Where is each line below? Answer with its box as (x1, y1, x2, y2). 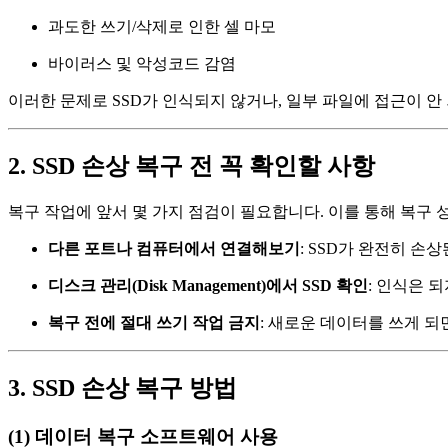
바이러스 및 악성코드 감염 (48, 55, 236, 73)
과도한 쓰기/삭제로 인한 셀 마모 (48, 18, 276, 36)
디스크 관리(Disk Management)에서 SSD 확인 (48, 277, 368, 295)
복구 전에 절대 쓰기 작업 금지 (48, 314, 260, 332)
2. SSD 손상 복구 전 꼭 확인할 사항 (8, 153, 375, 180)
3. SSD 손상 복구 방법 (8, 374, 237, 401)
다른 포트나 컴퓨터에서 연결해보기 (48, 240, 300, 258)
